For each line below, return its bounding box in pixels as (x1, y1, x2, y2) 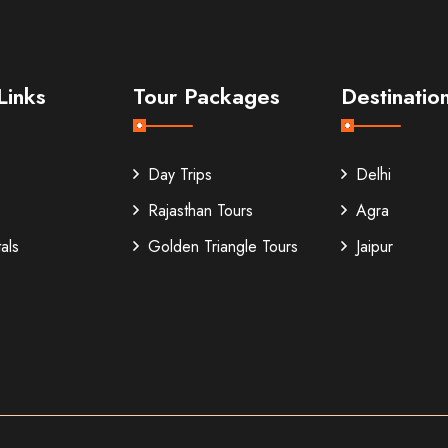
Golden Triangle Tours (148, 235, 299, 259)
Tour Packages (133, 80, 281, 113)
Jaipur (355, 235, 393, 259)
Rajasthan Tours (148, 199, 254, 223)
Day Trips (148, 163, 213, 187)
